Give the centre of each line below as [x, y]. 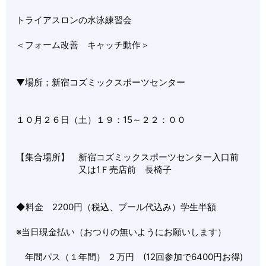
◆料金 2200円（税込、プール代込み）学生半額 [116, 207]
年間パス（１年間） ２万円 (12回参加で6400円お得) [130, 257]
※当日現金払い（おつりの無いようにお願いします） [121, 232]
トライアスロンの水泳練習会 [74, 20]
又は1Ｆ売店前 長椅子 [94, 170]
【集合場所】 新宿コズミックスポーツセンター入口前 [128, 157]
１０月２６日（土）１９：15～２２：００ [101, 120]
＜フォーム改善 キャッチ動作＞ [83, 45]
